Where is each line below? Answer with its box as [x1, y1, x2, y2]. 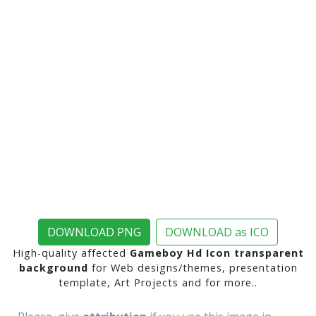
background [18, 261, 88, 275]
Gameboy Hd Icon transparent [129, 246, 304, 260]
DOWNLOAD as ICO [165, 224, 269, 241]
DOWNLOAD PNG [47, 224, 141, 241]
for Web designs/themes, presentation [87, 261, 298, 275]
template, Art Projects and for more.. [59, 276, 257, 290]
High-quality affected [12, 246, 130, 260]
